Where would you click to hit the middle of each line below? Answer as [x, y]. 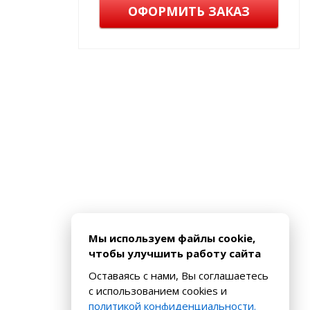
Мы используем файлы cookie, [172, 238]
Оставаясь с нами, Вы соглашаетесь [179, 275]
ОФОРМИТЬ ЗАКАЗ [189, 11]
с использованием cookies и [158, 291]
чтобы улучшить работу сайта [175, 253]
